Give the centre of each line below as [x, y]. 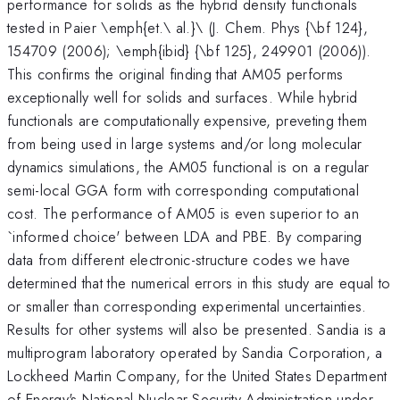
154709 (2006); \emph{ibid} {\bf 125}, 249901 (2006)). [189, 50]
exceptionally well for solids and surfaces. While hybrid [183, 97]
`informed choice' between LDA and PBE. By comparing [185, 236]
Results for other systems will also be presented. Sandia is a [196, 329]
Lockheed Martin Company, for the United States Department [197, 375]
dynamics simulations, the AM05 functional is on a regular [188, 167]
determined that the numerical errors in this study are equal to [199, 283]
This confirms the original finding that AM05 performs [175, 74]
